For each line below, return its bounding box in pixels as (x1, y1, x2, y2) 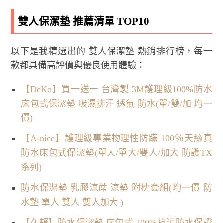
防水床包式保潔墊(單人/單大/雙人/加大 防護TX (21, 147, 212, 158)
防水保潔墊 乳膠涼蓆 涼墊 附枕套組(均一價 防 (21, 182, 212, 193)
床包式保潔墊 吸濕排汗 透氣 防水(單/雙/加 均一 (21, 98, 212, 109)
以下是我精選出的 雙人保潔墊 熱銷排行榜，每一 (11, 46, 212, 56)
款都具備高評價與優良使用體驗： (11, 60, 146, 70)
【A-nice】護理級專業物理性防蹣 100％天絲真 (21, 133, 212, 143)
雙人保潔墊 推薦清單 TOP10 (18, 15, 150, 27)
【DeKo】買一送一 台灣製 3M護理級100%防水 (21, 84, 212, 94)
